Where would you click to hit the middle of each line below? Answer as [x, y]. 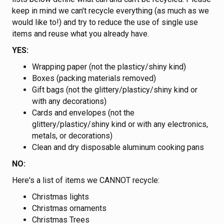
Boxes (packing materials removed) [94, 78]
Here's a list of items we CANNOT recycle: [86, 180]
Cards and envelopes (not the [83, 112]
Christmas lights [60, 196]
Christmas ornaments [69, 208]
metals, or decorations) [72, 135]
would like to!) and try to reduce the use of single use [105, 22]
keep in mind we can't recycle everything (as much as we [110, 10]
